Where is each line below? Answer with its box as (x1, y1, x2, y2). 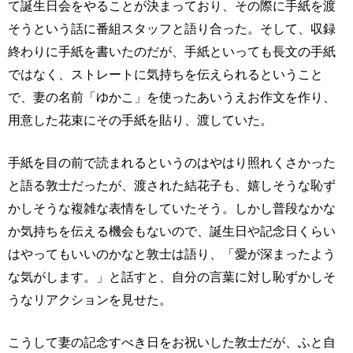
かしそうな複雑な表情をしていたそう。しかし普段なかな (8, 201, 336, 215)
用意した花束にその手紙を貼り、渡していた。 (8, 113, 273, 127)
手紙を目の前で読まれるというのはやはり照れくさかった (8, 155, 336, 169)
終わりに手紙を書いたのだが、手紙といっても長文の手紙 (8, 44, 336, 58)
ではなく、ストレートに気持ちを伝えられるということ (8, 67, 323, 81)
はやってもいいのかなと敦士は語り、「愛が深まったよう (8, 247, 336, 261)
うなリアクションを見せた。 (8, 292, 172, 307)
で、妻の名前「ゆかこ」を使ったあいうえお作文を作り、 (8, 90, 336, 104)
